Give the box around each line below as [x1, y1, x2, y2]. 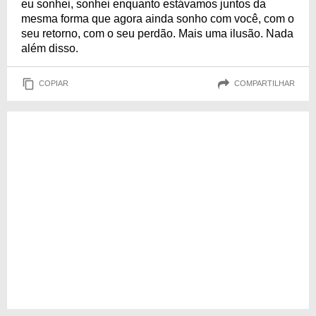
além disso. [21, 42, 78, 54]
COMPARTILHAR [234, 79, 295, 88]
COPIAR [39, 79, 68, 88]
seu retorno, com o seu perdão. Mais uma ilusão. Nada [21, 27, 293, 39]
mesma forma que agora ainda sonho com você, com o [21, 12, 294, 25]
